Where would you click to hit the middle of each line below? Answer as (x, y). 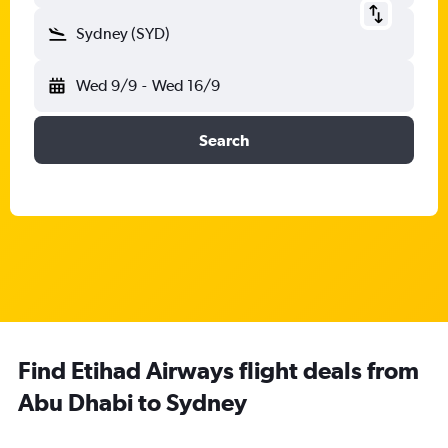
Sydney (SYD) (123, 33)
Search (224, 140)
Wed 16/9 (185, 85)
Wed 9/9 (106, 85)
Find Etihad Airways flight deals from (218, 370)
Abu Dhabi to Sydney (132, 402)
